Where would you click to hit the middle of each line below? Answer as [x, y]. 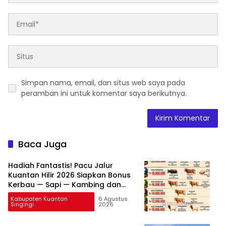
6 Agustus [113, 199]
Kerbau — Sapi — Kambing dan [65, 185]
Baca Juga [42, 144]
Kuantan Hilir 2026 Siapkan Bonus [69, 175]
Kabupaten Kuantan [39, 199]
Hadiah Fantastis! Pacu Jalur [61, 166]
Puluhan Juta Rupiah [46, 194]
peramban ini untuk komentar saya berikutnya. [104, 94]
